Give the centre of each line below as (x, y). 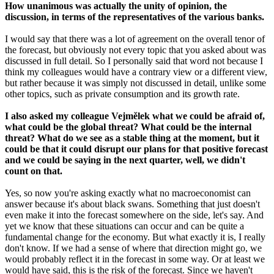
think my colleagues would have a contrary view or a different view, (136, 72)
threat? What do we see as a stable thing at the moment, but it (132, 138)
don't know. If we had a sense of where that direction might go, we (133, 248)
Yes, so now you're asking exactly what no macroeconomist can (128, 193)
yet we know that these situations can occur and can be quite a (124, 226)
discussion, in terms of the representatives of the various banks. (135, 17)
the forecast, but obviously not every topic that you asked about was (135, 50)
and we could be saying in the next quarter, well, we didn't (125, 160)
